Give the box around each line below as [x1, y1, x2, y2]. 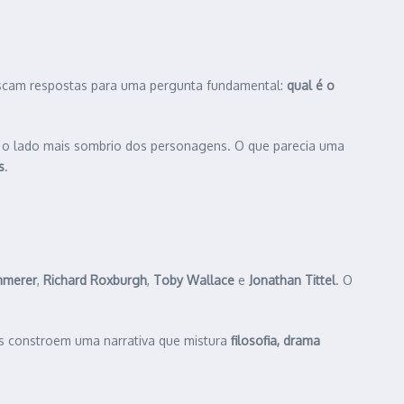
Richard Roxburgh [43, 272, 147, 289]
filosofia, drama [231, 333, 320, 349]
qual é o [287, 78, 335, 94]
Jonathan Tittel [249, 272, 335, 289]
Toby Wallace [153, 272, 234, 289]
